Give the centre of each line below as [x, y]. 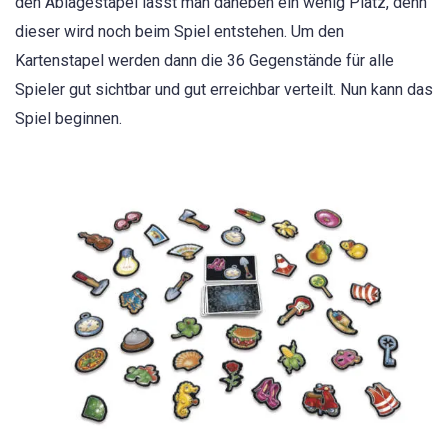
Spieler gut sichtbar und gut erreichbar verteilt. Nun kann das [224, 90]
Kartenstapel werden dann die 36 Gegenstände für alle [204, 61]
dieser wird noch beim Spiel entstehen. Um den [179, 32]
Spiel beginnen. [68, 119]
